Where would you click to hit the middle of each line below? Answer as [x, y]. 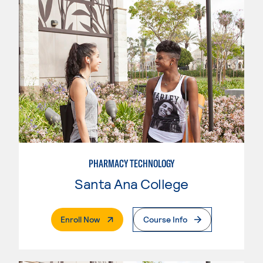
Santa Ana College [131, 184]
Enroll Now [80, 220]
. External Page [127, 219]
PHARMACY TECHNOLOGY [131, 164]
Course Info [165, 220]
